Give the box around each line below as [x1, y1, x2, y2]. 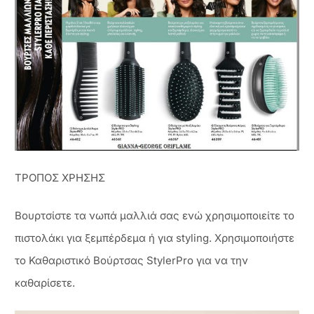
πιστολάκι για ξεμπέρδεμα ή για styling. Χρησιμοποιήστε [15, 231, 294, 245]
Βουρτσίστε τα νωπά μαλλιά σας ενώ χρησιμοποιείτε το [15, 209, 294, 223]
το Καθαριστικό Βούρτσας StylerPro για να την [15, 254, 248, 268]
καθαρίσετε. [15, 276, 75, 290]
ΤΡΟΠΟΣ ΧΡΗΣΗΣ [15, 170, 105, 184]
